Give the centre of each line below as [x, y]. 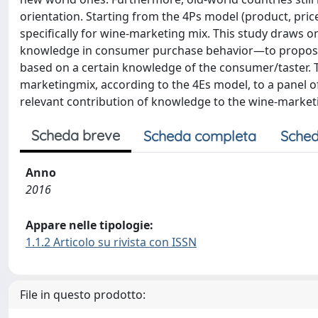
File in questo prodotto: [83, 295]
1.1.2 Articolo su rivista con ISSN [111, 242]
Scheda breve [76, 135]
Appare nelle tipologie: [89, 225]
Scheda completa [200, 136]
